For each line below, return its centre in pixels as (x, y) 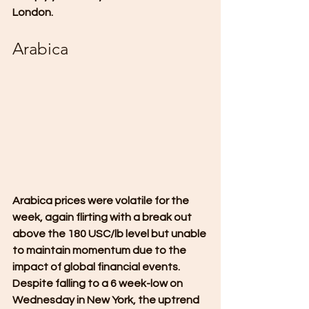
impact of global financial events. (97, 267)
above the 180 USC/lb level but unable (110, 233)
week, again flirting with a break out (103, 217)
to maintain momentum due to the (100, 250)
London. (33, 12)
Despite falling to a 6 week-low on (99, 283)
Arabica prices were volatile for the (102, 200)
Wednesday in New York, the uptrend (107, 300)
